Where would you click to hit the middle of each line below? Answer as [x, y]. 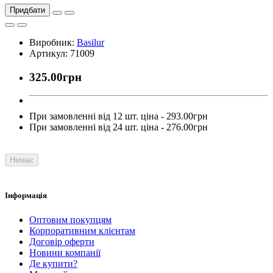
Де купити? [53, 263]
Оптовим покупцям [70, 219]
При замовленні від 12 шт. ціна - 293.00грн [119, 116]
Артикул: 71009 [62, 53]
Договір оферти [62, 241]
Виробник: [53, 42]
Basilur [90, 42]
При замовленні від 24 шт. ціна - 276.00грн [119, 127]
